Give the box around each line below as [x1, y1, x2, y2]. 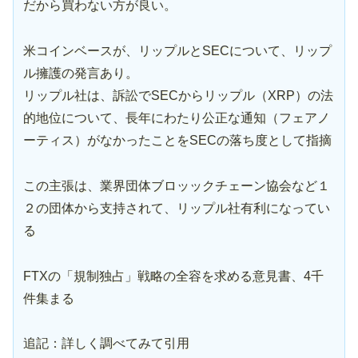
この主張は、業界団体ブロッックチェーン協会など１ [23, 178, 330, 193]
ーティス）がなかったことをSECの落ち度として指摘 [23, 133, 332, 148]
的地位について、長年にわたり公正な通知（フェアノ [23, 111, 330, 125]
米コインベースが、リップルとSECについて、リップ [23, 44, 332, 58]
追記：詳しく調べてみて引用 [23, 336, 189, 351]
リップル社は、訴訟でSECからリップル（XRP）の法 [23, 89, 333, 103]
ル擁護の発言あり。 [23, 66, 138, 81]
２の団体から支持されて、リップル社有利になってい [23, 201, 330, 215]
